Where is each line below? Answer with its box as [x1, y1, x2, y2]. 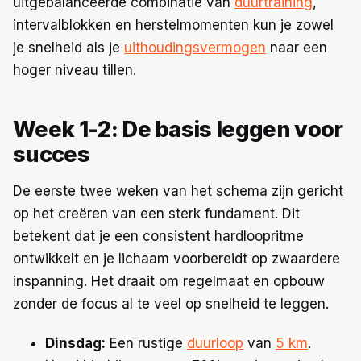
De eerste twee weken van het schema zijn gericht [13, 183, 343, 200]
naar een [266, 39, 327, 56]
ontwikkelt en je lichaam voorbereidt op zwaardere [13, 251, 340, 268]
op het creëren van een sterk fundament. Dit [13, 205, 300, 222]
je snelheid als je [13, 39, 124, 56]
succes [13, 140, 89, 168]
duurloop [187, 334, 243, 351]
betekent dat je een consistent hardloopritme [13, 228, 304, 245]
